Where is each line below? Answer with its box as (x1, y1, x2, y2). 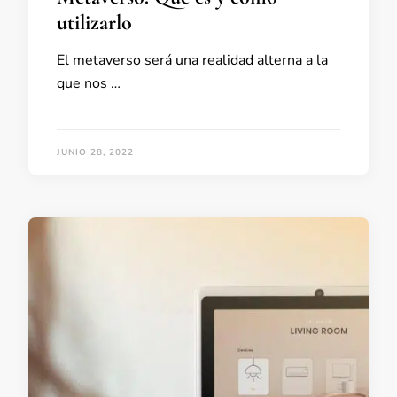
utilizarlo (57, 9, 132, 35)
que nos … (57, 73, 121, 93)
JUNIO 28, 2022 (57, 145, 134, 159)
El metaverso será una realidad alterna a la (57, 50, 328, 70)
